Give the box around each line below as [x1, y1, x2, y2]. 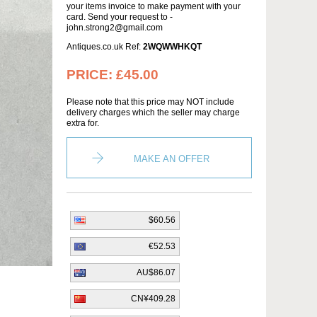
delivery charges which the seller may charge [67, 108, 240, 117]
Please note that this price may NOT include [67, 97, 234, 107]
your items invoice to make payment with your [67, 1, 241, 11]
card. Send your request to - [67, 12, 173, 22]
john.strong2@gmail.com [67, 23, 163, 33]
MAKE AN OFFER [134, 154, 209, 164]
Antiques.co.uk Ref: [67, 42, 143, 52]
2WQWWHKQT [143, 42, 202, 52]
